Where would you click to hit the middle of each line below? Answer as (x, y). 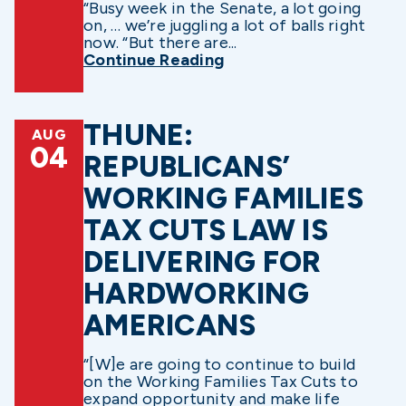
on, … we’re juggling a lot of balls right (225, 26)
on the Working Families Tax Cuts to (221, 381)
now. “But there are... (160, 43)
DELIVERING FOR (203, 261)
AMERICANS (170, 325)
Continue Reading (154, 60)
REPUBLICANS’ (187, 166)
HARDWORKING (196, 293)
